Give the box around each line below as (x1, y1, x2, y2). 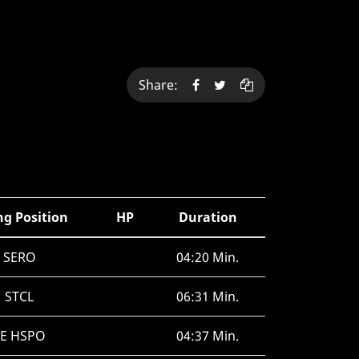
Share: (138, 76, 184, 94)
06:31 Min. (176, 288, 239, 305)
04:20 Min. (176, 248, 239, 266)
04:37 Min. (176, 327, 239, 345)
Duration (178, 208, 237, 226)
